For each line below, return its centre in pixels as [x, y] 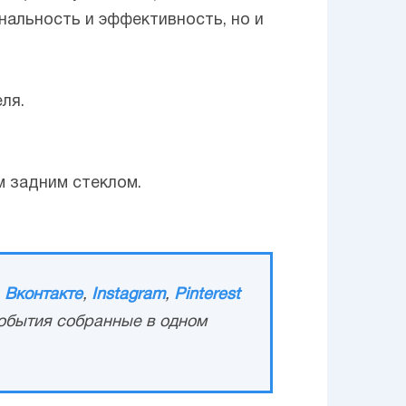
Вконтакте [43, 295]
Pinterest [207, 295]
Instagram [128, 295]
